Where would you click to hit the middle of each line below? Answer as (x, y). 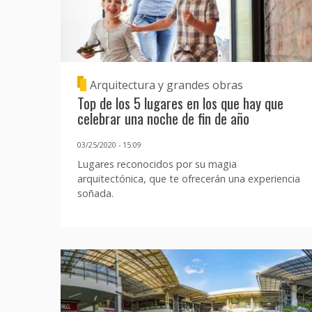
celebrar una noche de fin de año (163, 118)
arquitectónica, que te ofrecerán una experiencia (189, 179)
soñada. (95, 194)
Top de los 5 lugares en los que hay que (180, 102)
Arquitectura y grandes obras (167, 85)
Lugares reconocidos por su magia (157, 164)
